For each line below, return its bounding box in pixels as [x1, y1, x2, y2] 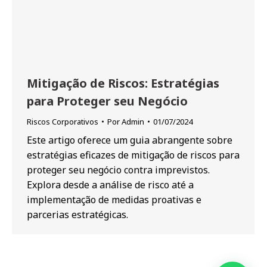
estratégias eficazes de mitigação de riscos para [27, 148, 240, 162]
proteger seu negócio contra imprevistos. [27, 163, 210, 176]
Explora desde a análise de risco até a [27, 178, 194, 191]
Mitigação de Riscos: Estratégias [27, 75, 219, 91]
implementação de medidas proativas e [27, 193, 201, 206]
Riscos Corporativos [27, 116, 98, 127]
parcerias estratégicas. [27, 208, 128, 221]
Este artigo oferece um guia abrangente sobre [27, 133, 232, 147]
